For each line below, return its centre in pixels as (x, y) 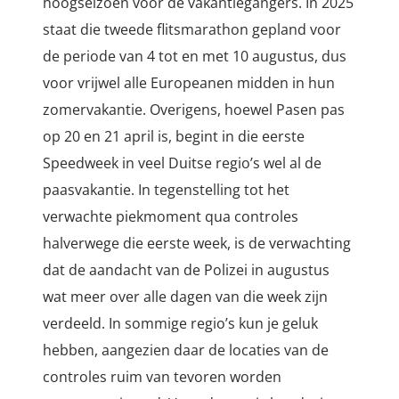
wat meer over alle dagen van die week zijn (185, 297)
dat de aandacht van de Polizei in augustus (186, 270)
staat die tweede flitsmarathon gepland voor (192, 30)
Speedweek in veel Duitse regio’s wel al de (182, 163)
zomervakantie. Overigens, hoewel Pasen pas (194, 110)
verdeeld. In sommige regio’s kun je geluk (180, 324)
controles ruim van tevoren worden (162, 377)
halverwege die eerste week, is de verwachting (197, 244)
